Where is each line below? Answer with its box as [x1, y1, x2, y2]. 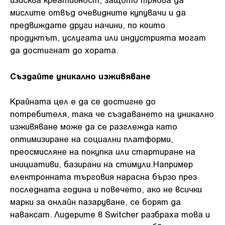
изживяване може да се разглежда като [10, 121, 177, 131]
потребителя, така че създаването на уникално [10, 108, 214, 119]
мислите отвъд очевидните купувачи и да [10, 7, 186, 17]
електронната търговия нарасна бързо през [10, 171, 197, 181]
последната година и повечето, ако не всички [10, 184, 202, 194]
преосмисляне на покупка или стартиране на [10, 146, 195, 156]
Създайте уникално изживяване [10, 70, 151, 81]
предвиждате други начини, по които [10, 20, 165, 30]
